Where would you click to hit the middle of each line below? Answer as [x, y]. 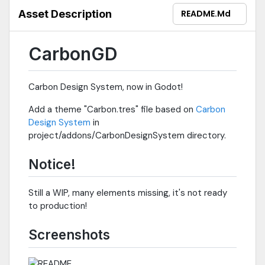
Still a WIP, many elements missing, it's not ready [128, 193]
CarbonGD [73, 54]
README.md [206, 13]
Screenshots [69, 235]
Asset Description [65, 14]
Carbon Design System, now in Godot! [106, 87]
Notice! [52, 164]
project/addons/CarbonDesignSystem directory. [127, 135]
